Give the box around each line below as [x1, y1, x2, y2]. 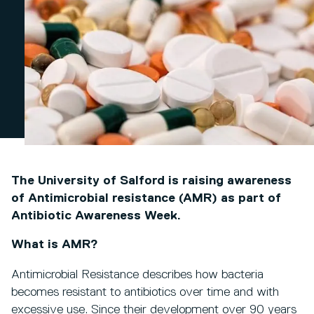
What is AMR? [11, 238, 98, 252]
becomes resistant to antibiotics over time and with [11, 286, 279, 299]
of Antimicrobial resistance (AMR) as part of [11, 192, 281, 205]
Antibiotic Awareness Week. [11, 210, 181, 223]
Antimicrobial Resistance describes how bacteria [11, 268, 264, 282]
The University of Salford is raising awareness [11, 175, 292, 188]
